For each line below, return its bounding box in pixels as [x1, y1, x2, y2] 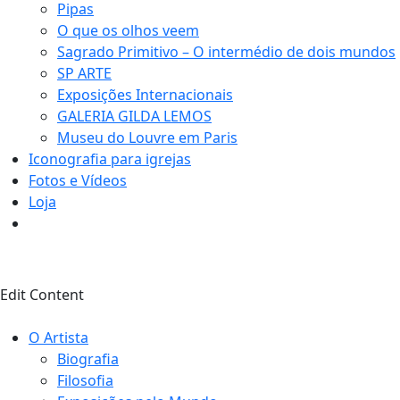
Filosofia [57, 371, 113, 390]
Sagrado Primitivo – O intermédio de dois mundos [57, 42, 396, 62]
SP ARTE [57, 63, 112, 83]
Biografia [57, 349, 119, 369]
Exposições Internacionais [57, 85, 233, 104]
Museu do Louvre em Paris [57, 128, 237, 147]
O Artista [29, 328, 88, 347]
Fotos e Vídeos [29, 171, 127, 190]
